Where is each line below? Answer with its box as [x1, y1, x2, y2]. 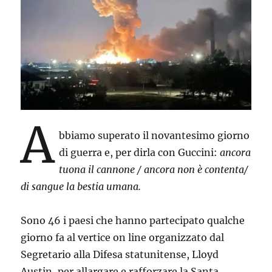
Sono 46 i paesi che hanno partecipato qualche [21, 214, 245, 227]
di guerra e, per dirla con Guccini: [59, 146, 220, 159]
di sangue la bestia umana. [21, 180, 141, 193]
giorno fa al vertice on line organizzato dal [21, 231, 225, 244]
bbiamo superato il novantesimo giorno [59, 129, 250, 142]
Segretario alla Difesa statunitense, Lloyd [21, 248, 219, 261]
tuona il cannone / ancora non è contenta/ [59, 163, 249, 176]
